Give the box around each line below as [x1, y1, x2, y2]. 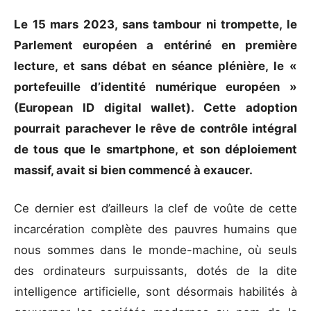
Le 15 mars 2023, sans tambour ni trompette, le [14, 17, 297, 31]
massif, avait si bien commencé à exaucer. [14, 162, 255, 177]
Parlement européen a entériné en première [14, 37, 297, 52]
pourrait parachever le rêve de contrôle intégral [14, 121, 297, 135]
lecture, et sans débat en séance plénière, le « [14, 58, 297, 73]
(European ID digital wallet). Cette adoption [14, 100, 297, 115]
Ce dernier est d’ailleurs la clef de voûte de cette [14, 201, 297, 215]
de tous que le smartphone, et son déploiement [14, 142, 297, 156]
